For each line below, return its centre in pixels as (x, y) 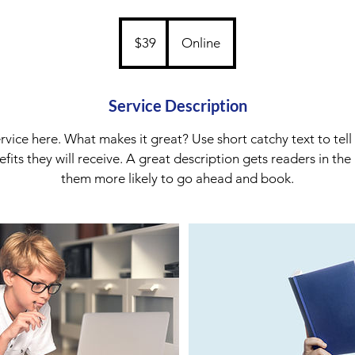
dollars (134, 42)
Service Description (177, 105)
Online (201, 43)
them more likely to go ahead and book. (177, 178)
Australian (140, 34)
